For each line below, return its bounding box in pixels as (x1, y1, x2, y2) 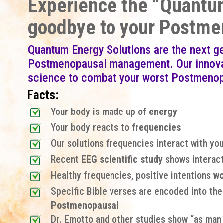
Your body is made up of (50, 105, 149, 117)
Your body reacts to (50, 121, 132, 133)
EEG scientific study (81, 153, 163, 165)
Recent (50, 153, 81, 165)
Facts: (27, 87, 59, 102)
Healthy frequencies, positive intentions (50, 169, 213, 181)
